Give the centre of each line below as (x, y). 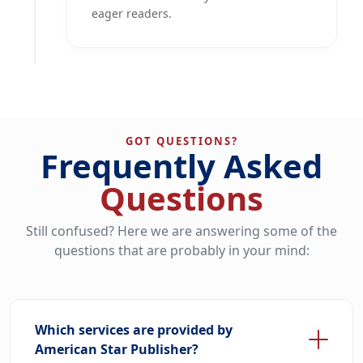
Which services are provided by (134, 330)
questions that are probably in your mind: (181, 251)
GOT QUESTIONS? (181, 141)
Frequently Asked (181, 166)
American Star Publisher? (117, 350)
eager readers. (132, 14)
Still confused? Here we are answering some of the (181, 231)
